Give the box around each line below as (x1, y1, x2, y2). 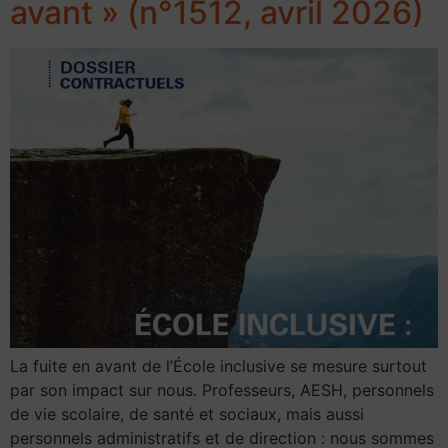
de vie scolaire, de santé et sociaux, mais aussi (10, 404, 364, 425)
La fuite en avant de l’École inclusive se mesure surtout (10, 356, 427, 377)
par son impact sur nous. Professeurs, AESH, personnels (10, 380, 434, 401)
